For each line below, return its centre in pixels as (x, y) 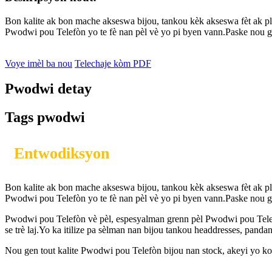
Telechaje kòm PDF (113, 63)
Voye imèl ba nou (39, 63)
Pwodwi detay (48, 89)
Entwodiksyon (62, 154)
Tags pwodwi (45, 117)
